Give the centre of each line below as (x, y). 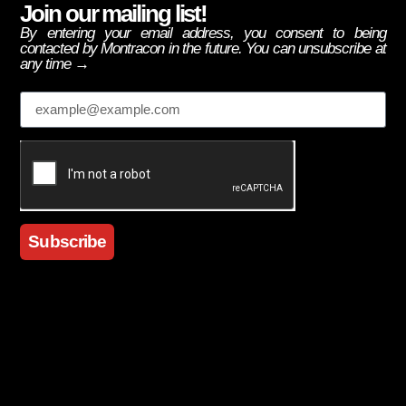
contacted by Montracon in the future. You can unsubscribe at (203, 48)
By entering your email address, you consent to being (203, 33)
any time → (55, 63)
